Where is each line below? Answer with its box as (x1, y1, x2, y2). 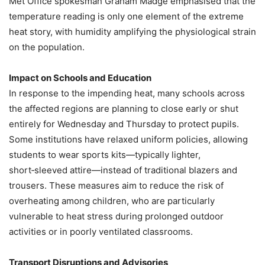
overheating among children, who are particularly (9, 195, 215, 207)
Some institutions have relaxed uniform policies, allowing (9, 134, 248, 146)
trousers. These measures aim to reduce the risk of (9, 180, 224, 192)
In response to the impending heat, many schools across (9, 88, 245, 99)
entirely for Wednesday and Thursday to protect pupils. (9, 118, 239, 130)
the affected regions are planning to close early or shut (9, 103, 238, 115)
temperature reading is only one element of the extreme (9, 11, 244, 22)
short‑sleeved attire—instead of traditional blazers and (9, 164, 237, 176)
